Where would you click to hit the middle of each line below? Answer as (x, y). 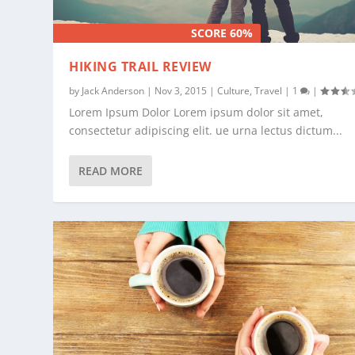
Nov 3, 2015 (181, 91)
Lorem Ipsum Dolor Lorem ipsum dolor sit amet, (197, 113)
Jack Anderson (113, 91)
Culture (234, 91)
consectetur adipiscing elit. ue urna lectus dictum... (206, 131)
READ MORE (111, 171)
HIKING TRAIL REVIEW (140, 67)
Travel (269, 91)
